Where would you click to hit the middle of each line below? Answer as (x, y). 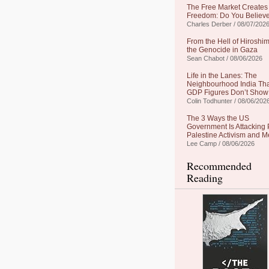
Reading (205, 178)
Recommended (219, 166)
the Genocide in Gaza (222, 50)
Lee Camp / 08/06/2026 (221, 144)
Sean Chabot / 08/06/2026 (225, 58)
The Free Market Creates (227, 7)
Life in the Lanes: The (222, 76)
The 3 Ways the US (218, 118)
